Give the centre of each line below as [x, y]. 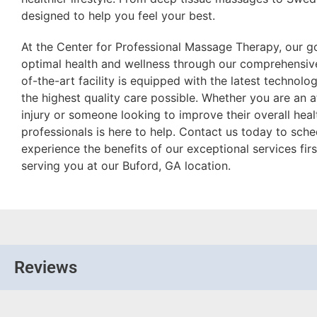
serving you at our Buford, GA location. [126, 165]
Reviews [46, 267]
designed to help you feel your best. [118, 15]
